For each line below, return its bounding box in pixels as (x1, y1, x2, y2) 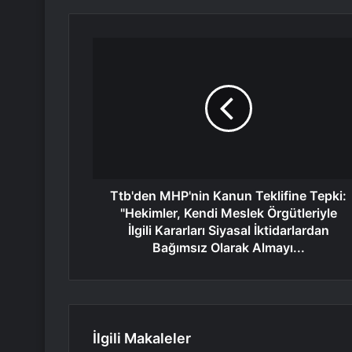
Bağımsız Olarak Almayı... (152, 240, 305, 256)
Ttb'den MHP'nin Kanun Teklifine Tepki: (110, 188, 346, 204)
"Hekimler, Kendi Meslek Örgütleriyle (119, 205, 337, 222)
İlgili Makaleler (93, 330, 191, 347)
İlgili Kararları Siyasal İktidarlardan (127, 222, 329, 239)
